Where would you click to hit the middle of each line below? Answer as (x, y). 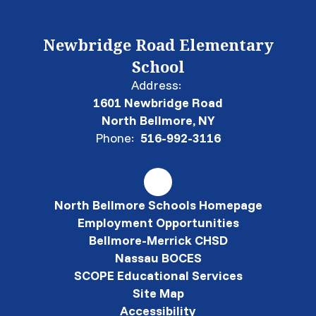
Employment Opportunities (158, 222)
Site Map (158, 293)
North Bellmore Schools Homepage (158, 205)
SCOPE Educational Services (158, 275)
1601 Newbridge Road (158, 102)
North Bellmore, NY (158, 120)
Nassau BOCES (158, 257)
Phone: (115, 138)
